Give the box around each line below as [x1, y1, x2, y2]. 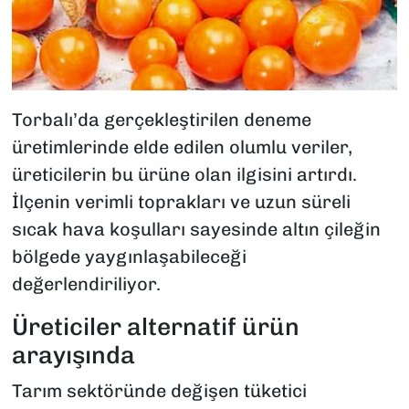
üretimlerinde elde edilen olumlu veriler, [11, 135, 352, 158]
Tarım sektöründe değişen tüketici [11, 380, 307, 403]
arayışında [11, 340, 135, 370]
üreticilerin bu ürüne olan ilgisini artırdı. [11, 163, 357, 185]
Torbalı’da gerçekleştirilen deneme [11, 108, 311, 131]
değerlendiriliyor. [11, 272, 161, 295]
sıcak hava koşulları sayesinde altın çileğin [11, 217, 381, 240]
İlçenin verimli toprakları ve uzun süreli [11, 190, 351, 213]
